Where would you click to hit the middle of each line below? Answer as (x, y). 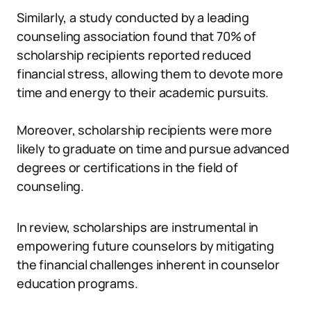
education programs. (77, 283)
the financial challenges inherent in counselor (148, 264)
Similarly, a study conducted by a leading (133, 17)
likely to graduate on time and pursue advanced (153, 149)
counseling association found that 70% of (136, 36)
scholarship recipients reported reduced (134, 55)
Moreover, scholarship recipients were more (144, 130)
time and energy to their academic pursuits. (143, 92)
